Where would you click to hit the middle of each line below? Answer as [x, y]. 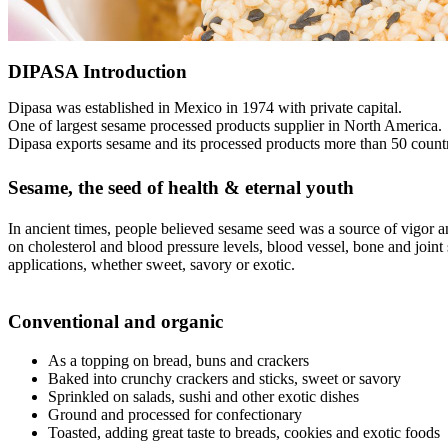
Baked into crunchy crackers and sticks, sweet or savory [224, 378]
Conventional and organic [115, 321]
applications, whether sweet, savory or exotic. [151, 265]
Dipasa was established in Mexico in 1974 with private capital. [205, 108]
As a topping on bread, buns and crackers [178, 360]
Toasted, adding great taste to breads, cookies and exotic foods [244, 432]
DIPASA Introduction [97, 72]
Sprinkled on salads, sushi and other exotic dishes [203, 396]
